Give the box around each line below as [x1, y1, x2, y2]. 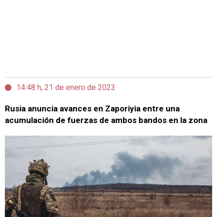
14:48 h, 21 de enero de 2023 [16, 83, 115, 92]
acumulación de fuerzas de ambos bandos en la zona [5, 115, 207, 125]
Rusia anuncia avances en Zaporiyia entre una [5, 104, 180, 113]
